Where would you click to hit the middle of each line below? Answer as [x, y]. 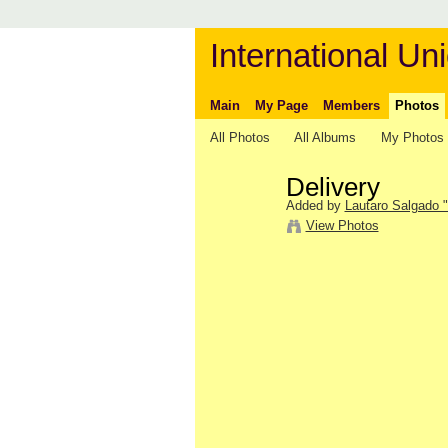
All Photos [239, 137]
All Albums [325, 137]
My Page [281, 105]
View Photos [342, 225]
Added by [315, 205]
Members [351, 105]
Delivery [332, 187]
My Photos [412, 137]
